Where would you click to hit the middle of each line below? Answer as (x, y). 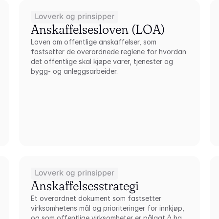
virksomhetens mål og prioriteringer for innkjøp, (107, 208)
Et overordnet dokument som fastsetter (96, 198)
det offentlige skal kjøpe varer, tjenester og (102, 61)
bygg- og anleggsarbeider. (74, 71)
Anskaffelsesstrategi (85, 186)
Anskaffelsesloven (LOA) (98, 29)
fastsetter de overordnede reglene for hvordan (108, 52)
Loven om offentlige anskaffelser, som (93, 42)
